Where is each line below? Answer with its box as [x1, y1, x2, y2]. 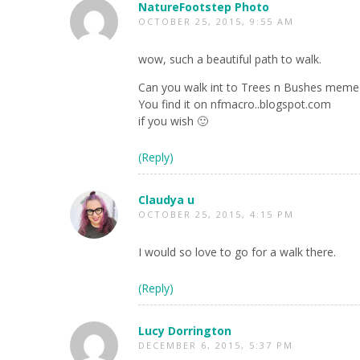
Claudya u [138, 192, 194, 207]
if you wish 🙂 [138, 113, 208, 129]
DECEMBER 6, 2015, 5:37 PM [138, 339, 293, 351]
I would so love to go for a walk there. [138, 244, 336, 260]
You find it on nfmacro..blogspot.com [138, 96, 331, 112]
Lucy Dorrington [138, 323, 231, 338]
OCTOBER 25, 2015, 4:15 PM [138, 208, 294, 220]
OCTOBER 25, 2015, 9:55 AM [138, 15, 294, 27]
